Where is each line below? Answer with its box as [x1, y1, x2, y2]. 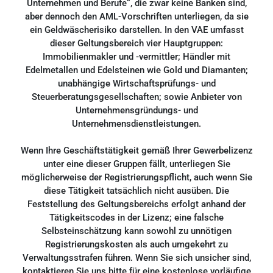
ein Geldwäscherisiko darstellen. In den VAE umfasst [29, 24, 244, 35]
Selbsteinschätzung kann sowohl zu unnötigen [41, 225, 232, 236]
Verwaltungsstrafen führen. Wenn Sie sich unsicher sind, [22, 252, 251, 263]
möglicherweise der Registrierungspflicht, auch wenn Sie [21, 172, 252, 183]
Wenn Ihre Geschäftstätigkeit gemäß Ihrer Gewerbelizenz [20, 145, 253, 156]
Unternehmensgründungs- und [75, 105, 198, 116]
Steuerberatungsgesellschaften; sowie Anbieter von [31, 91, 242, 102]
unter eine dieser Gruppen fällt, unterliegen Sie [43, 158, 230, 169]
